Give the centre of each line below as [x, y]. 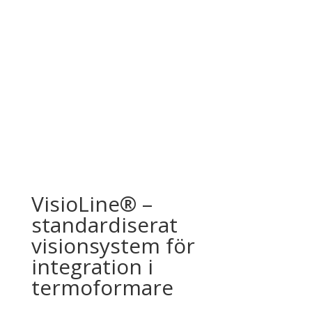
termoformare [102, 287]
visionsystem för [113, 245]
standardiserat [104, 225]
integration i [92, 266]
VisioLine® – [92, 204]
